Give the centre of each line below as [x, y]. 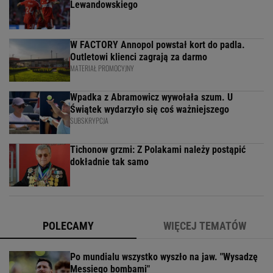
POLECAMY [68, 226]
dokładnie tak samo [109, 162]
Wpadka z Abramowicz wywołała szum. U [151, 97]
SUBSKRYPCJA [89, 120]
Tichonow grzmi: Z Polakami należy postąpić [158, 150]
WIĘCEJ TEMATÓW [205, 226]
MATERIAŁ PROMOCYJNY [102, 68]
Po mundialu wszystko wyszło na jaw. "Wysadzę [164, 257]
